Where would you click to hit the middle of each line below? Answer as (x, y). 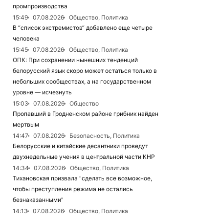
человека (26, 38)
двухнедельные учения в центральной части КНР (84, 157)
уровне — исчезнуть (42, 92)
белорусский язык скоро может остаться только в (85, 71)
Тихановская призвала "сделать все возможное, (82, 178)
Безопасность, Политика (105, 136)
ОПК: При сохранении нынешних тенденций (75, 60)
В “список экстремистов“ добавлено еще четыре (83, 28)
